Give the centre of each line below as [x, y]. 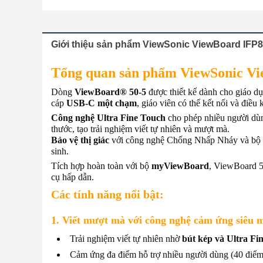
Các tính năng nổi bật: [107, 194]
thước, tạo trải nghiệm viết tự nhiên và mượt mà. [140, 129]
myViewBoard [180, 166]
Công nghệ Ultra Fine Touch [108, 118]
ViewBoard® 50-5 [110, 92]
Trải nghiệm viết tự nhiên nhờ [126, 239]
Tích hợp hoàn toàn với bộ [101, 166]
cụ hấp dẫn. [73, 177]
